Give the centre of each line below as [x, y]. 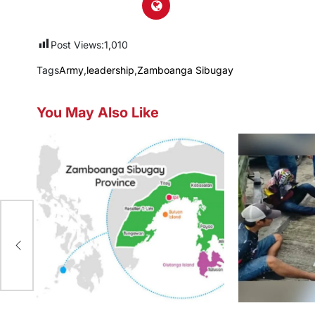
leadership [110, 70]
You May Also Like [98, 113]
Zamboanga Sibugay [185, 70]
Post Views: [77, 45]
